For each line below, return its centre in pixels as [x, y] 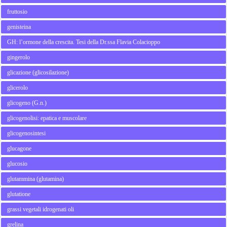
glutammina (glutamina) [36, 179]
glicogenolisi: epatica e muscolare [47, 118]
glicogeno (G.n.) [27, 103]
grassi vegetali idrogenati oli [41, 209]
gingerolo [19, 57]
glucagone [20, 148]
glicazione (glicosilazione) [38, 72]
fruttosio [17, 12]
